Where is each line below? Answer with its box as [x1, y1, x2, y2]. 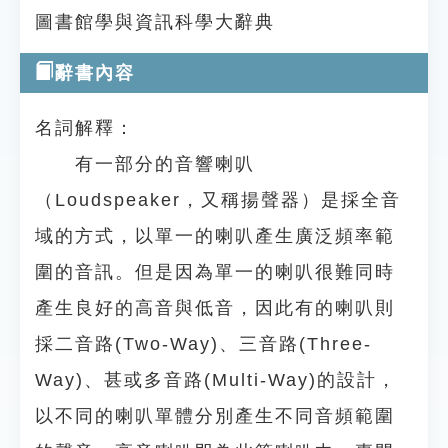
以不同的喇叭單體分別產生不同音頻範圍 [35, 406, 395, 426]
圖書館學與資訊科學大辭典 [35, 12, 275, 32]
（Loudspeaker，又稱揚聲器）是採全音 [35, 190, 401, 210]
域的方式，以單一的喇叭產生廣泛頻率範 [35, 226, 395, 246]
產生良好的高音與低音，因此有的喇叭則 [35, 298, 395, 318]
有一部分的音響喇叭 [35, 154, 255, 174]
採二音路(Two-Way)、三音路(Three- [35, 334, 372, 354]
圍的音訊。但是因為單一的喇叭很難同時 [35, 262, 395, 282]
